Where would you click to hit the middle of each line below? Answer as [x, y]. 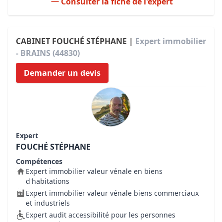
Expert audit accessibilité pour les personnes [101, 215]
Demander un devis [62, 73]
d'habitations [48, 181]
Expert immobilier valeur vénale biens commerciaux [112, 193]
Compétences [39, 161]
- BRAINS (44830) [48, 53]
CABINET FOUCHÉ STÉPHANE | [76, 41]
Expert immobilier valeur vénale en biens [94, 171]
